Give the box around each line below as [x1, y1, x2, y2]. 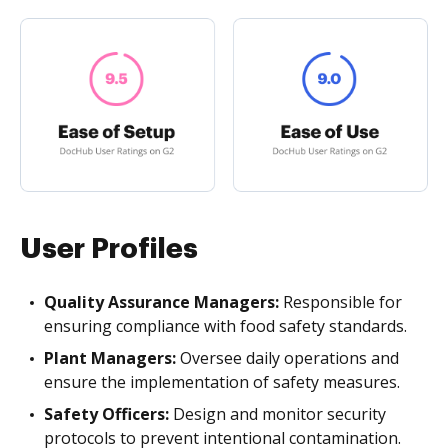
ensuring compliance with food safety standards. [44, 314, 407, 337]
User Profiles [20, 234, 198, 263]
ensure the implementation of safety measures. [44, 370, 400, 393]
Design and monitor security [169, 402, 386, 425]
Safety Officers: [44, 402, 169, 425]
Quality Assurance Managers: [44, 290, 279, 313]
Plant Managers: [44, 346, 176, 369]
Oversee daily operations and [176, 346, 399, 369]
